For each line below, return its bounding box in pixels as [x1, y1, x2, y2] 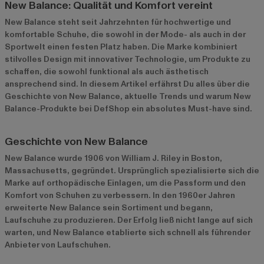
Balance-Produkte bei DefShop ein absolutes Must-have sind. [5, 103, 252, 114]
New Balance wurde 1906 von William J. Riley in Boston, [5, 152, 222, 164]
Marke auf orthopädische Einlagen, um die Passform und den [5, 177, 246, 189]
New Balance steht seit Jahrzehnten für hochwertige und [5, 16, 231, 28]
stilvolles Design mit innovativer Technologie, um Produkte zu [5, 53, 250, 65]
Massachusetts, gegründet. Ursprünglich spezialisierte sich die [5, 164, 259, 176]
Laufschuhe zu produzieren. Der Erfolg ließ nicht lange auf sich [5, 214, 253, 226]
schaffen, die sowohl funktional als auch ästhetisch [5, 65, 209, 77]
